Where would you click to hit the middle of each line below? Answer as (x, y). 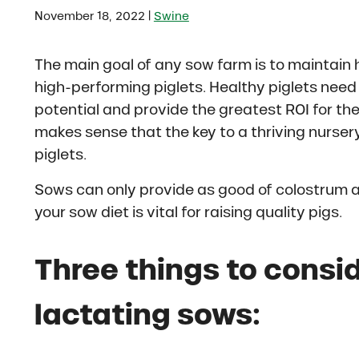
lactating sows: (147, 314)
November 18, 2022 (89, 16)
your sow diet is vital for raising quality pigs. (188, 213)
